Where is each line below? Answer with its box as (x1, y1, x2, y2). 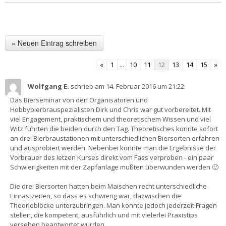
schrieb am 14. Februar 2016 (71, 82, 156, 91)
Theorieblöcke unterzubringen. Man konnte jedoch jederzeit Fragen (10, 200, 217, 210)
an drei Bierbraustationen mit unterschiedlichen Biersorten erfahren (10, 133, 219, 143)
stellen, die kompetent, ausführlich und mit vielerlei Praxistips (10, 210, 198, 219)
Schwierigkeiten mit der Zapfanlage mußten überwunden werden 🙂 (10, 162, 218, 172)
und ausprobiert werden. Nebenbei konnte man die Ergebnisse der (10, 143, 216, 152)
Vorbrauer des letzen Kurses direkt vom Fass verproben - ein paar (10, 152, 213, 162)
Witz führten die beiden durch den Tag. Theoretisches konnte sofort (10, 124, 218, 133)
